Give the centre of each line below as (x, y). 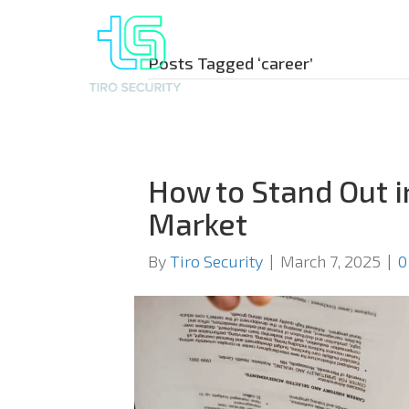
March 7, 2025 (330, 262)
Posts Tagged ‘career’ (231, 63)
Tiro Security (216, 262)
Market (198, 224)
